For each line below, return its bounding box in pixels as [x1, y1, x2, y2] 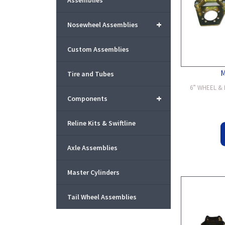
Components [67, 94, 107, 103]
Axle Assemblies [67, 143, 118, 152]
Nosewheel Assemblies [67, 20, 138, 29]
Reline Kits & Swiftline [67, 119, 136, 128]
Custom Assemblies [67, 45, 129, 54]
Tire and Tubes [67, 69, 114, 78]
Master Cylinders [67, 168, 120, 177]
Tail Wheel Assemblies [67, 192, 137, 201]
